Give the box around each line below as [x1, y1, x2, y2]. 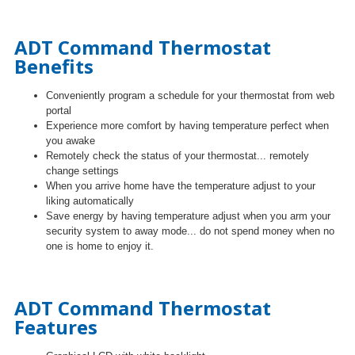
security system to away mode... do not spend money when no [46, 225, 334, 237]
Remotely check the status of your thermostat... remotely [46, 150, 309, 162]
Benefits [14, 53, 94, 79]
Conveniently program [46, 90, 146, 101]
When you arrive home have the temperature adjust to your [46, 180, 315, 192]
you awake [46, 135, 95, 147]
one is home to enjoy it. [46, 240, 154, 252]
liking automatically [46, 195, 134, 207]
